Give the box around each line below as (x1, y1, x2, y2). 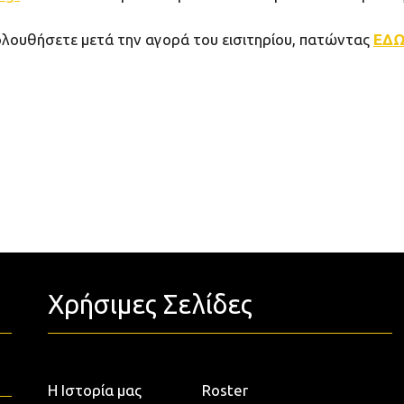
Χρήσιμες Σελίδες (48, 289, 253, 319)
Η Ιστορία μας (48, 381, 142, 399)
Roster (201, 381, 248, 399)
